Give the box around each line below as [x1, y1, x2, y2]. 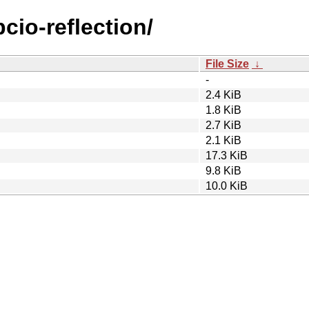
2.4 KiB [206, 88, 241, 101]
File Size [206, 57, 249, 70]
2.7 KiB [206, 119, 241, 131]
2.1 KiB [206, 134, 241, 146]
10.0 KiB [206, 179, 248, 192]
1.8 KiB [206, 103, 241, 116]
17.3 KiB [206, 149, 248, 161]
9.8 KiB [206, 164, 241, 177]
